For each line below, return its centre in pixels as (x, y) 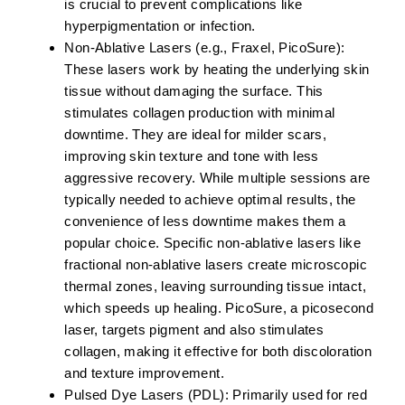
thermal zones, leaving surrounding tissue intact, (215, 287)
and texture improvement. (144, 373)
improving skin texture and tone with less (192, 156)
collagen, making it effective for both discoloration (218, 352)
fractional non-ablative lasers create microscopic (216, 265)
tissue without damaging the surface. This (194, 91)
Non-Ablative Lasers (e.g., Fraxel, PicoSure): (205, 48)
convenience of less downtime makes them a (205, 221)
